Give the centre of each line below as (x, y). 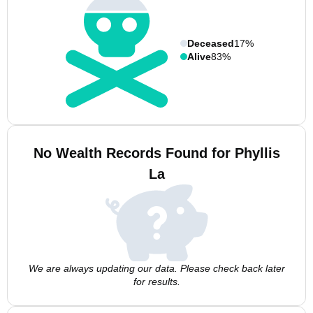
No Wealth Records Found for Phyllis (156, 153)
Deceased (211, 43)
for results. (156, 282)
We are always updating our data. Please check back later (156, 268)
